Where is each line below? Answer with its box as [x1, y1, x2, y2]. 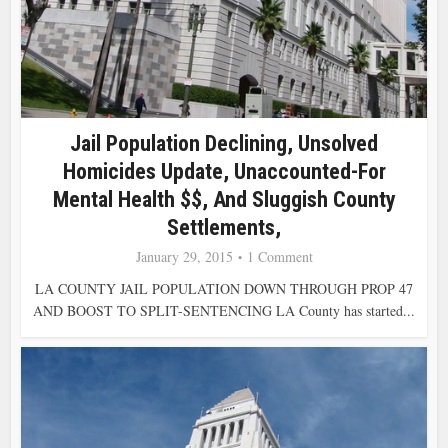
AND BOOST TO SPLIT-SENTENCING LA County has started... [33, 300, 415, 320]
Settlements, [167, 214, 281, 240]
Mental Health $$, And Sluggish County [52, 186, 396, 212]
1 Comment [246, 246, 313, 266]
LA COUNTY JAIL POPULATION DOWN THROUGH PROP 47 [35, 278, 413, 298]
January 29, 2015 [135, 246, 233, 266]
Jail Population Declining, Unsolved [70, 130, 378, 156]
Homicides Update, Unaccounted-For [62, 158, 386, 184]
